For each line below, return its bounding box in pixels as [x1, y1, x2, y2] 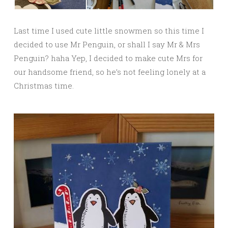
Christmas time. [14, 80, 74, 91]
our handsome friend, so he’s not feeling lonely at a [14, 67, 206, 77]
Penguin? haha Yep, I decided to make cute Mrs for [14, 53, 203, 64]
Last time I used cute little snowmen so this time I [14, 25, 204, 36]
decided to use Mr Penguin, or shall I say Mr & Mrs [14, 39, 200, 50]
